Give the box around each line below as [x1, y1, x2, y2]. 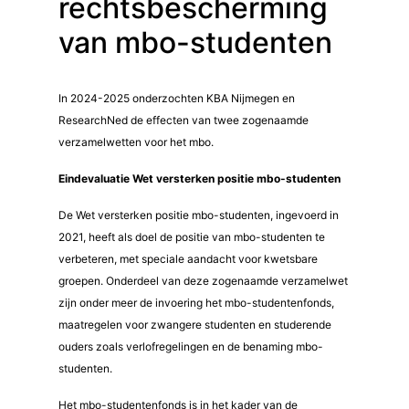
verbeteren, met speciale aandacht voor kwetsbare [58, 252, 318, 266]
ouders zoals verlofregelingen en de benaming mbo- [58, 340, 323, 353]
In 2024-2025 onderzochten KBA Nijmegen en [58, 91, 295, 105]
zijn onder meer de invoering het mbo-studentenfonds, [58, 296, 334, 309]
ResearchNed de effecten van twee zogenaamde [58, 113, 309, 127]
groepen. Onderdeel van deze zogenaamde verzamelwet [58, 274, 348, 288]
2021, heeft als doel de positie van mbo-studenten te [58, 230, 325, 244]
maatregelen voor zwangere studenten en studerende [58, 318, 331, 331]
